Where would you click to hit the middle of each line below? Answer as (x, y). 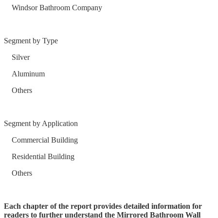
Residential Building (39, 157)
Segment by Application (41, 124)
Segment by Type (31, 41)
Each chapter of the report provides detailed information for (103, 206)
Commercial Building (41, 140)
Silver (17, 57)
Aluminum (24, 74)
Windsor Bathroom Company (53, 8)
